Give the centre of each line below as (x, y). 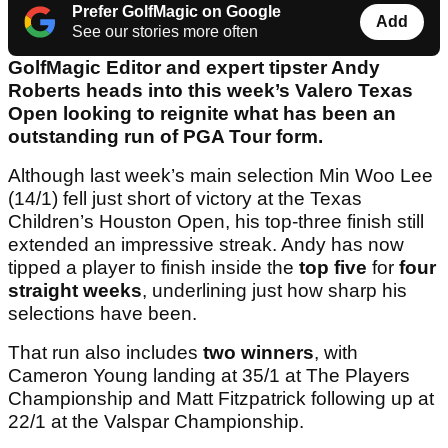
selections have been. (102, 314)
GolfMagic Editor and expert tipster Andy (194, 68)
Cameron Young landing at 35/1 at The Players (209, 376)
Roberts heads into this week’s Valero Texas (210, 91)
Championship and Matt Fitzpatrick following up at (221, 399)
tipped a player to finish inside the (153, 268)
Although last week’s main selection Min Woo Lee (220, 176)
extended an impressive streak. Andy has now (206, 245)
